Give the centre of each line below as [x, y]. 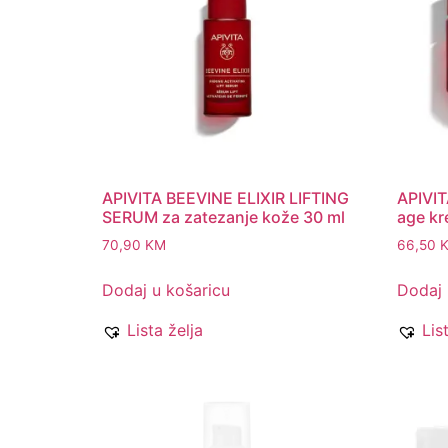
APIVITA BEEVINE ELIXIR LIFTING [225, 198]
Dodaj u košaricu [166, 290]
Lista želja [165, 330]
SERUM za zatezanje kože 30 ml [223, 217]
